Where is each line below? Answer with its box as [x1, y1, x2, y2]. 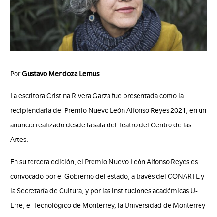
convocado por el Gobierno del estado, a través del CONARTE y [10, 172, 205, 181]
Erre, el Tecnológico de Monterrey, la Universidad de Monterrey [10, 201, 206, 210]
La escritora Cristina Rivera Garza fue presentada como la [10, 92, 184, 100]
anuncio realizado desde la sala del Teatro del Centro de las [10, 121, 192, 129]
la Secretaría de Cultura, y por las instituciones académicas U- [10, 187, 198, 195]
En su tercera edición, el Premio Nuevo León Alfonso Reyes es [10, 158, 198, 166]
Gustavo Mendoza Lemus [22, 70, 100, 78]
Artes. [10, 136, 29, 144]
